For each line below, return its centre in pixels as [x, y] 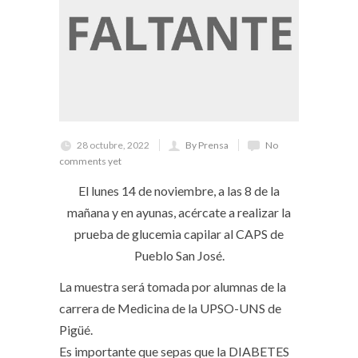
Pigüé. [76, 330]
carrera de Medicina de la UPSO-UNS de [170, 308]
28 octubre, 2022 [113, 145]
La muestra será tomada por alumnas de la [173, 286]
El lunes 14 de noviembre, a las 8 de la [179, 191]
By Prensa [207, 145]
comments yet [90, 161]
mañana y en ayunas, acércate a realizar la [179, 212]
